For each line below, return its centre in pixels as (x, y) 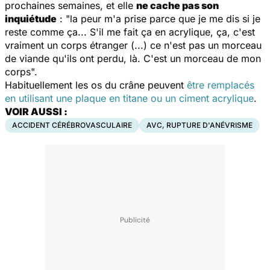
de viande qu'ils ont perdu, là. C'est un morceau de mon (133, 58)
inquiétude (31, 18)
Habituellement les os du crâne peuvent (96, 85)
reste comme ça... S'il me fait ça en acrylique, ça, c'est (130, 32)
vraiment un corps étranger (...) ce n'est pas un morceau (133, 45)
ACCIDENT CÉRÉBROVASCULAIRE (72, 125)
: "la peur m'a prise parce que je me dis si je (159, 18)
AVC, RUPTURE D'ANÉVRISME (199, 125)
